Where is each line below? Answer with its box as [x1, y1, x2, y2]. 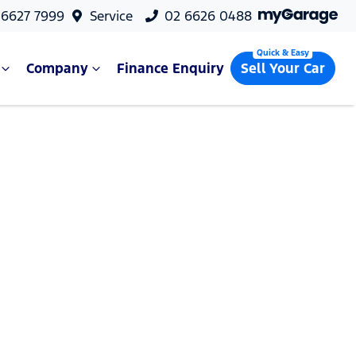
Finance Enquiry [116, 60, 224, 77]
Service [90, 7, 133, 25]
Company [25, 60, 88, 77]
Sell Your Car [240, 60, 325, 77]
